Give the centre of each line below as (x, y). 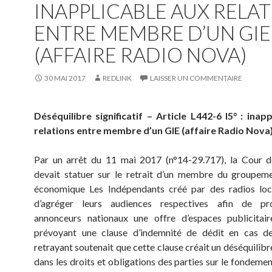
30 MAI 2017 (65, 78)
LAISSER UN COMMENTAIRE (196, 78)
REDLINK (117, 78)
